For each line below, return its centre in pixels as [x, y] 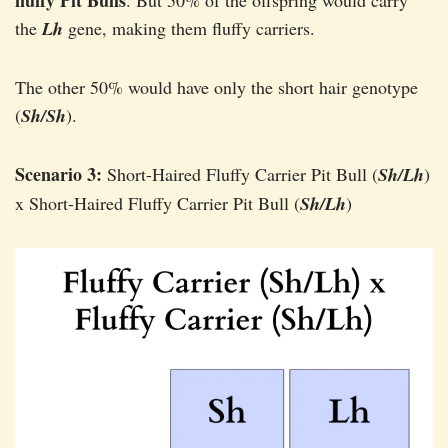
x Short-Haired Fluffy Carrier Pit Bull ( [157, 203]
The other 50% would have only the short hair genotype [216, 87]
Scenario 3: [58, 174]
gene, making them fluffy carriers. [189, 28]
